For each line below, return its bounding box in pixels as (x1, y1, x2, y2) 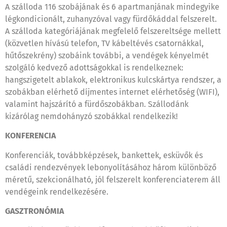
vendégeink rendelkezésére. (5, 186, 108, 197)
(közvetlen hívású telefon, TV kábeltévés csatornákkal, (5, 38, 204, 48)
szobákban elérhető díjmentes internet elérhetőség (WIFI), (5, 87, 219, 97)
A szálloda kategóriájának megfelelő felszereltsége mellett (5, 26, 221, 36)
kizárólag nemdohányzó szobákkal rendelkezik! (5, 111, 178, 121)
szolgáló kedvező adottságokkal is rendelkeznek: (5, 62, 183, 72)
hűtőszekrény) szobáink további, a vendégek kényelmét (5, 50, 209, 60)
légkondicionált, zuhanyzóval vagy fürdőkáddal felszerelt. (5, 14, 217, 24)
